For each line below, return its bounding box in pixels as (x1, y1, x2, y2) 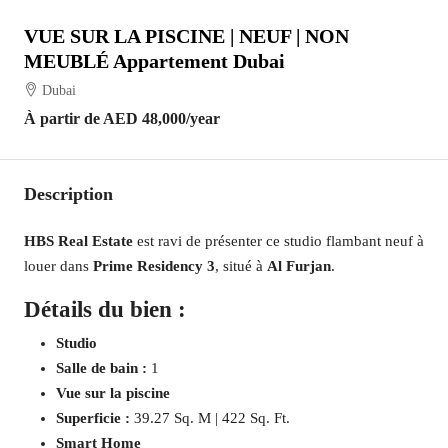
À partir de (24, 110, 103, 127)
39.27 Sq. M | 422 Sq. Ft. (134, 410, 290, 426)
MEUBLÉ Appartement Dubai (24, 50, 285, 72)
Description (24, 184, 113, 204)
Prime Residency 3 (93, 258, 215, 274)
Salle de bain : (56, 360, 147, 376)
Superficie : (56, 410, 134, 426)
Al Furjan (267, 258, 331, 274)
